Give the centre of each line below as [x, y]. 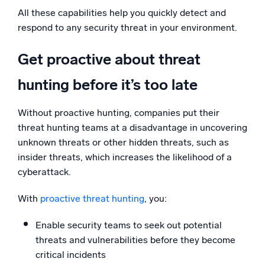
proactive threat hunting [92, 198]
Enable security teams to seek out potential [129, 225]
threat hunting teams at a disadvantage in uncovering [132, 127]
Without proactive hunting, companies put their [119, 112]
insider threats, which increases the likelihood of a [125, 157]
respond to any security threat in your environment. [127, 28]
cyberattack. [46, 172]
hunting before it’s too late [108, 85]
